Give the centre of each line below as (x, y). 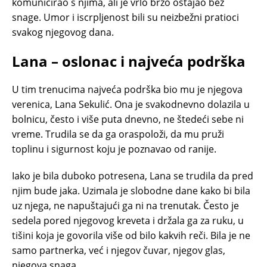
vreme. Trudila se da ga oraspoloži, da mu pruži (118, 134)
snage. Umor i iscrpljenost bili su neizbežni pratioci (125, 17)
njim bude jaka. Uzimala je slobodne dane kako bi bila (131, 190)
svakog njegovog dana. (63, 32)
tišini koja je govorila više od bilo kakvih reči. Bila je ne (131, 235)
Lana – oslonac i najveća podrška (129, 61)
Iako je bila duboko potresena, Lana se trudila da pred (133, 176)
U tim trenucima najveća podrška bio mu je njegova (127, 89)
